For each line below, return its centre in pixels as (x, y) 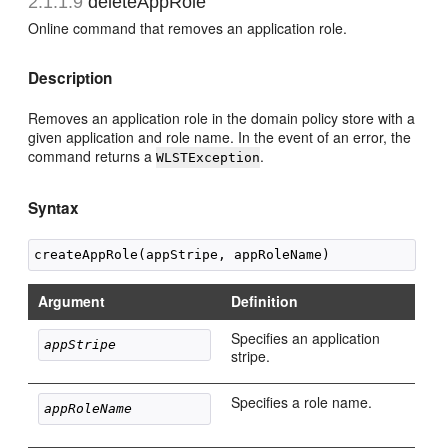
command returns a (92, 156)
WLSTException (208, 157)
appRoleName (88, 408)
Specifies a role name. (302, 402)
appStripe (80, 344)
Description (70, 78)
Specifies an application (306, 338)
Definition (265, 301)
